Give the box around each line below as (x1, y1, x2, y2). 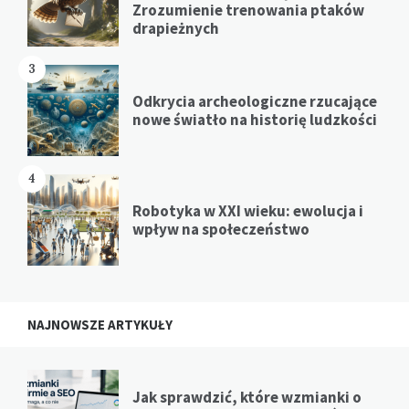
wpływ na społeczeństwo (132, 219, 309, 240)
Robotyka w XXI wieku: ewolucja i (132, 201, 363, 222)
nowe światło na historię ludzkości (132, 110, 377, 131)
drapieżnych (132, 18, 219, 39)
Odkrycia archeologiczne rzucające (132, 91, 377, 112)
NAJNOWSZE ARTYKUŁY (27, 316, 173, 334)
